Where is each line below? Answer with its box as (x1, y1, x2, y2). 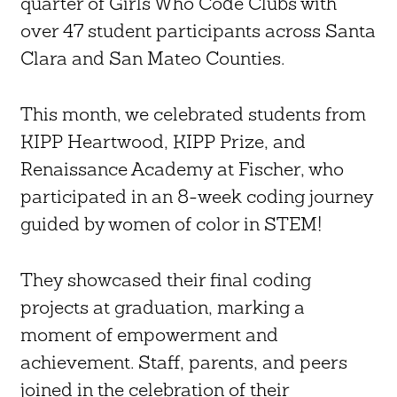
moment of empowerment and (20, 323, 278, 346)
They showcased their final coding (20, 268, 311, 291)
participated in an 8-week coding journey (20, 184, 373, 207)
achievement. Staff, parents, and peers (20, 350, 347, 373)
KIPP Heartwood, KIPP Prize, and (20, 129, 306, 152)
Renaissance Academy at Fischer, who (20, 157, 344, 180)
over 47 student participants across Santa (20, 19, 376, 42)
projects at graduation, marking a (20, 295, 305, 318)
